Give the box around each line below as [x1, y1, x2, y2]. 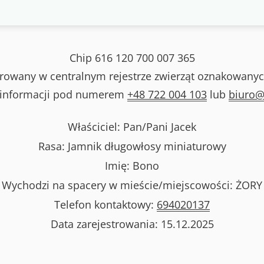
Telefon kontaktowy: [54, 197, 157, 212]
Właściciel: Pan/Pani [68, 119, 171, 134]
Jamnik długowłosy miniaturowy [67, 138, 226, 153]
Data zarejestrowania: [50, 216, 161, 231]
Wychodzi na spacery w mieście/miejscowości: [2, 177, 236, 192]
